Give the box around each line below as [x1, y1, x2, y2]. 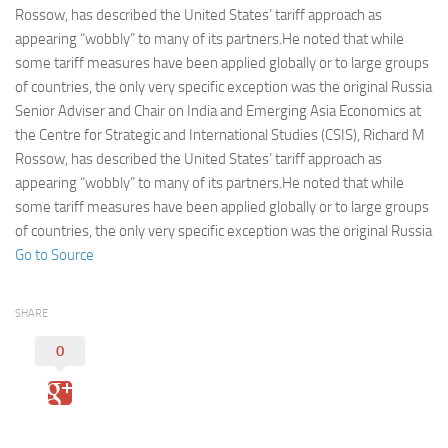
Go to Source [15, 246, 94, 265]
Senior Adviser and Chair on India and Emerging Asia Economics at [15, 102, 421, 121]
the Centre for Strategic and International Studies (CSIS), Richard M [15, 126, 425, 145]
